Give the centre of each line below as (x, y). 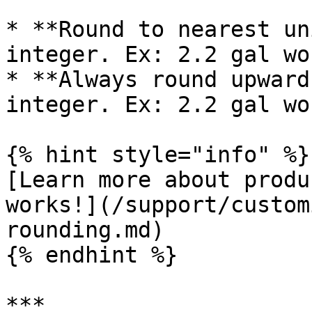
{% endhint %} (92, 255)
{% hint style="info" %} (158, 155)
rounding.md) (85, 230)
